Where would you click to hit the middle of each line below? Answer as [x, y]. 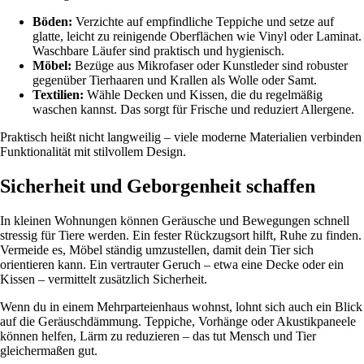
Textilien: [58, 95]
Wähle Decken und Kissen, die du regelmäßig [203, 95]
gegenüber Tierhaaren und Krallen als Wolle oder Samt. [175, 80]
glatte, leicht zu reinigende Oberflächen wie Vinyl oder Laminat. [197, 37]
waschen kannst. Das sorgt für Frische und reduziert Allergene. [193, 110]
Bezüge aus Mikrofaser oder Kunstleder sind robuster [210, 66]
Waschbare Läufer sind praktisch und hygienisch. [158, 51]
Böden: [52, 22]
